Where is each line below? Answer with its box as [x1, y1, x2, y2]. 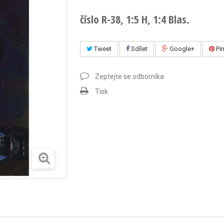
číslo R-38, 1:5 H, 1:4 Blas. [79, 11, 189, 26]
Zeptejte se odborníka [94, 72, 164, 80]
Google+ [167, 45, 194, 52]
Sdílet [129, 45, 147, 52]
